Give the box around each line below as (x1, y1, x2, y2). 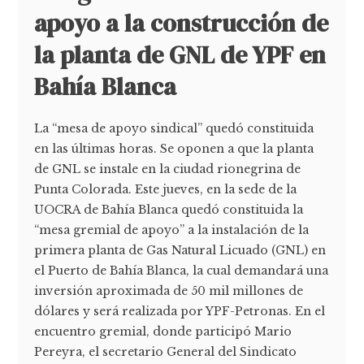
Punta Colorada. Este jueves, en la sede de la (34, 182, 297, 197)
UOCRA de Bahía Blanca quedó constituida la (34, 202, 304, 218)
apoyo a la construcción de (34, 6, 329, 41)
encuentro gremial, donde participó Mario (34, 324, 292, 340)
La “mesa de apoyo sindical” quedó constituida (34, 121, 314, 136)
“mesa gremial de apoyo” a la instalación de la (34, 223, 310, 238)
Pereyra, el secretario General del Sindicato (34, 344, 297, 360)
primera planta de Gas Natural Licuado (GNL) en (34, 243, 327, 258)
